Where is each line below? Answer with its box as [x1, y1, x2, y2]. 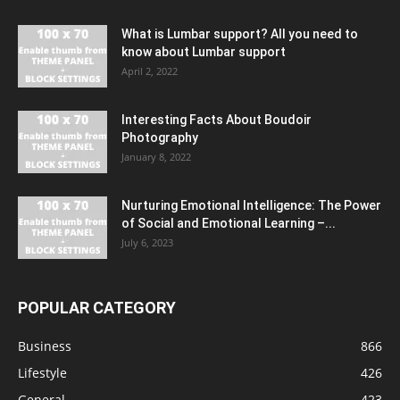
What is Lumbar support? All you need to [121, 27, 358, 41]
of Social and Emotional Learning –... [121, 216, 336, 230]
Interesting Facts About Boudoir [121, 112, 312, 127]
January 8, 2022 [121, 150, 191, 163]
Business [18, 337, 71, 354]
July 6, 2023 [121, 236, 173, 249]
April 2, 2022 [121, 64, 178, 78]
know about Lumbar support [121, 45, 286, 59]
